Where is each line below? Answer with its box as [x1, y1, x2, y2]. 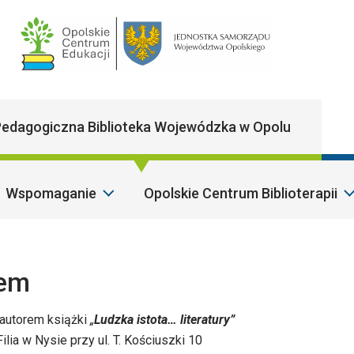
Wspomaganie [5, 184, 96, 201]
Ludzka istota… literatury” [94, 312, 235, 328]
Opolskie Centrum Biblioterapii [143, 184, 337, 201]
